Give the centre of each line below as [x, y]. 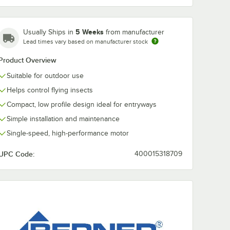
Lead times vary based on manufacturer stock [85, 41]
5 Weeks [90, 32]
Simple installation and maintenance [63, 119]
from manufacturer [135, 32]
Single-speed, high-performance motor [68, 133]
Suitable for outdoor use [45, 75]
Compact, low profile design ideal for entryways [82, 104]
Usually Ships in [49, 32]
